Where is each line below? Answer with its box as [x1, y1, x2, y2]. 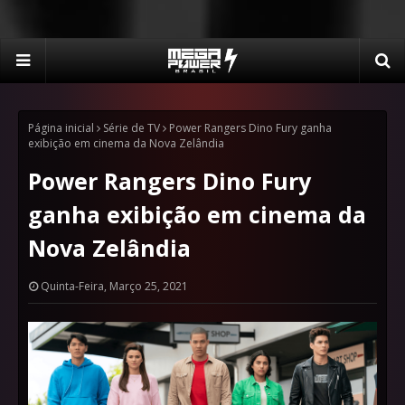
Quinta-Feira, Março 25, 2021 [41, 278, 188, 294]
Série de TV [103, 120, 160, 136]
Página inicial [28, 120, 94, 136]
